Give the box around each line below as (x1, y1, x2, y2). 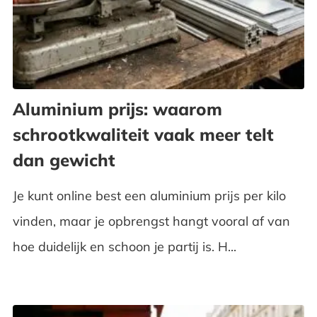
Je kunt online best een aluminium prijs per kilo (12, 187, 286, 204)
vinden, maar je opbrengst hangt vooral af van (12, 212, 290, 229)
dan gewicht (12, 149, 115, 171)
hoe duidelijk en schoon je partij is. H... (12, 238, 236, 255)
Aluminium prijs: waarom (12, 98, 222, 120)
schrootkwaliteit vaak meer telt (12, 123, 274, 145)
